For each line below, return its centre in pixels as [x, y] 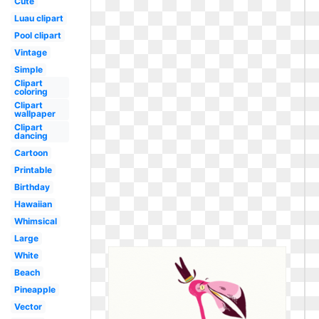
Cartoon [31, 153]
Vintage [30, 52]
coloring [31, 91]
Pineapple [35, 289]
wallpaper [35, 114]
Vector [28, 307]
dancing [31, 136]
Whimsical [35, 221]
